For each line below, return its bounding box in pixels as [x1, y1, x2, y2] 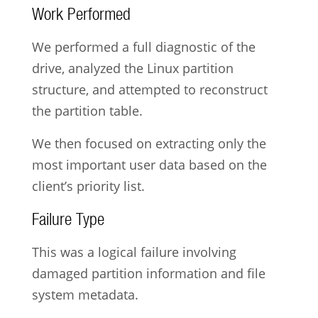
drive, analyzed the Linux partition [31, 60, 234, 77]
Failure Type [31, 209, 104, 229]
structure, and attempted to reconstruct [31, 81, 268, 99]
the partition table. [31, 102, 143, 120]
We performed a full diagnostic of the [31, 38, 256, 56]
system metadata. [31, 285, 138, 303]
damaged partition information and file [31, 264, 265, 282]
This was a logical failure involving [31, 243, 236, 261]
